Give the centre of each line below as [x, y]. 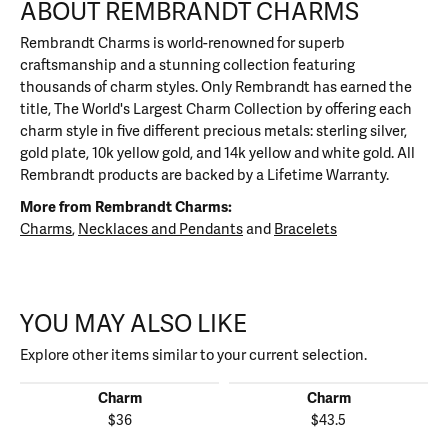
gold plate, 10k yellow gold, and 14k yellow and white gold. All [217, 153]
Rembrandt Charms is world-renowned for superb [182, 43]
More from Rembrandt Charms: [126, 207]
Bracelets [305, 229]
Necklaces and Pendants [160, 229]
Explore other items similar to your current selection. [193, 355]
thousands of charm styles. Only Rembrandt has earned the [216, 87]
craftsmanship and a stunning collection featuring [187, 65]
